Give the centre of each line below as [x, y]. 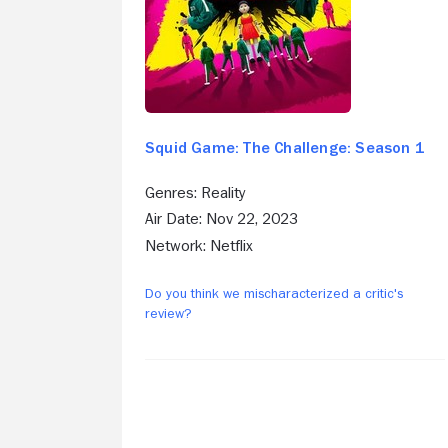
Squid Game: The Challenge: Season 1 [284, 148]
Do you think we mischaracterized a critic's [274, 293]
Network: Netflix [199, 245]
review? [168, 313]
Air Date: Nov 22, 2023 [221, 219]
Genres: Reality [195, 193]
